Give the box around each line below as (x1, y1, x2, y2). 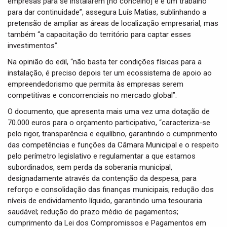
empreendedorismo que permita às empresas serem (8, 80, 183, 89)
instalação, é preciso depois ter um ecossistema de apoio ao (8, 68, 212, 78)
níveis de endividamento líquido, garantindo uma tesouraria (8, 196, 202, 205)
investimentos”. (8, 41, 59, 50)
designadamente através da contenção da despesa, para (8, 174, 197, 183)
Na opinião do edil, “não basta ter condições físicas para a (8, 57, 202, 66)
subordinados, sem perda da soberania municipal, (8, 163, 172, 172)
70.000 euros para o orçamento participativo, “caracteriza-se (8, 118, 210, 127)
